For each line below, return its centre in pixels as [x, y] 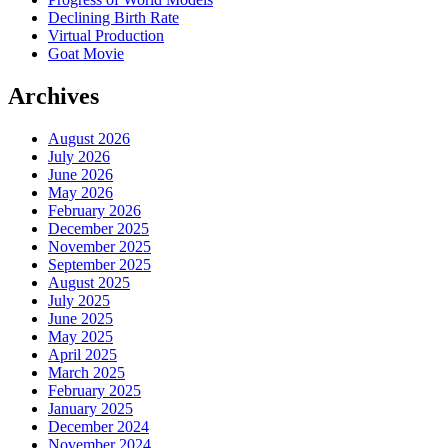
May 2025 [80, 336]
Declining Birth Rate [113, 18]
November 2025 [99, 246]
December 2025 [98, 228]
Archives [53, 95]
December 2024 [98, 426]
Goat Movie [86, 54]
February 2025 [94, 390]
